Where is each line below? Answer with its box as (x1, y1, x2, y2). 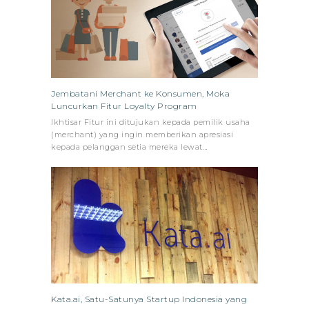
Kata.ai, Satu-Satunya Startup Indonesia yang (51, 293, 247, 304)
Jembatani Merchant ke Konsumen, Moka (51, 88, 230, 99)
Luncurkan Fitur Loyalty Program (51, 100, 197, 111)
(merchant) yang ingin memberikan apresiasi (51, 129, 233, 139)
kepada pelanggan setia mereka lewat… (51, 141, 208, 152)
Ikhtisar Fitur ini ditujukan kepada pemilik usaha (51, 117, 250, 127)
